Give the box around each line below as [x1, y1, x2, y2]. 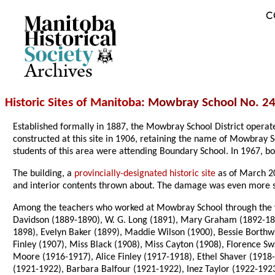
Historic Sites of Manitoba [5, 96, 141, 110]
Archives [25, 57, 93, 86]
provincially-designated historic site [74, 169, 216, 179]
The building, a [13, 169, 75, 179]
